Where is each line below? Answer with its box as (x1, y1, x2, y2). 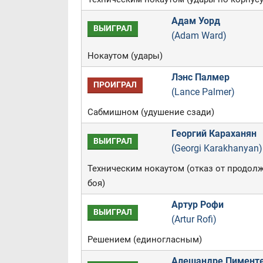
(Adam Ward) (171, 30, 227, 41)
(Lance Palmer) (171, 86, 235, 97)
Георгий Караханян (171, 128, 257, 139)
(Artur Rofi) (171, 214, 217, 225)
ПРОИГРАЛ (93, 80, 137, 90)
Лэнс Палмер (171, 72, 230, 83)
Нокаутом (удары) (87, 50, 163, 61)
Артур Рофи (171, 199, 224, 210)
